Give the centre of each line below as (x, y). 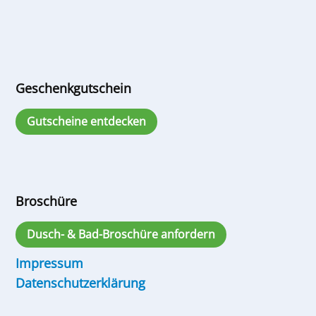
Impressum (49, 263)
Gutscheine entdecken (87, 121)
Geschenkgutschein (73, 89)
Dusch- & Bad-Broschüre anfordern (121, 234)
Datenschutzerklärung (80, 282)
